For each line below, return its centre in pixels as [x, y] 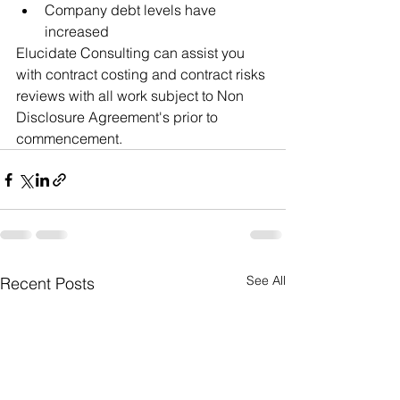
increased [77, 32]
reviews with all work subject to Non [132, 96]
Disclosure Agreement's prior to [119, 117]
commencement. [73, 139]
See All [266, 281]
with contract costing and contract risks [142, 75]
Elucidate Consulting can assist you [132, 53]
